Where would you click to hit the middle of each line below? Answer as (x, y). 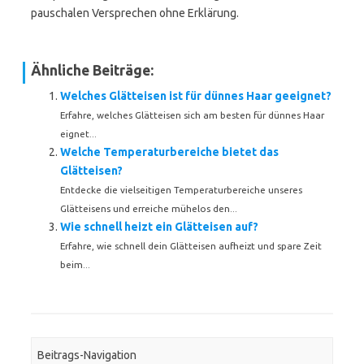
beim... (75, 264)
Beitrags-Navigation (87, 355)
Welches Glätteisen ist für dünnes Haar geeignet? (196, 96)
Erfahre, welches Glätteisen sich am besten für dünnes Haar (192, 115)
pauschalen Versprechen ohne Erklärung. (135, 13)
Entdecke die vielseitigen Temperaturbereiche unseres (181, 190)
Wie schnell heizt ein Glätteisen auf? (159, 227)
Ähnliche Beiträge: (92, 70)
